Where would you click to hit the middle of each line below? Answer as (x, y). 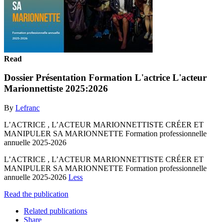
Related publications (55, 211)
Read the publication (36, 194)
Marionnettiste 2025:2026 (56, 89)
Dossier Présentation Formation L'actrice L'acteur (105, 78)
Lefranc (28, 108)
